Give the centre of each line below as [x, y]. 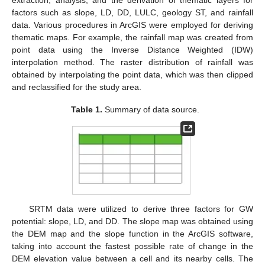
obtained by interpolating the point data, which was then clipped [132, 75]
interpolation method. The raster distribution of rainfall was [132, 62]
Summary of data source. [151, 110]
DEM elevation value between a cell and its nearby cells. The [132, 259]
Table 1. [86, 110]
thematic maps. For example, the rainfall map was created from [132, 38]
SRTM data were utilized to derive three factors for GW [141, 209]
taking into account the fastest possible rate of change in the [132, 246]
